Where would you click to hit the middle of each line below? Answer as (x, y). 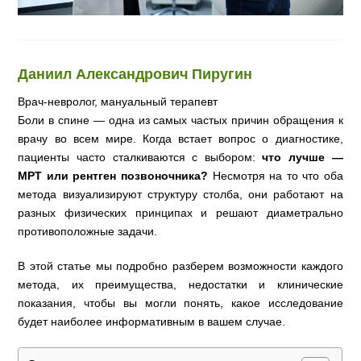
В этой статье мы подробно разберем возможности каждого (180, 266)
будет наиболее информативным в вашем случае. (152, 322)
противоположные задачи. (88, 232)
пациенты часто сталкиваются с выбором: (140, 158)
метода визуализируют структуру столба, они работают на (180, 195)
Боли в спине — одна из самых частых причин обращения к (180, 120)
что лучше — (303, 158)
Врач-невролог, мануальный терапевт (118, 102)
